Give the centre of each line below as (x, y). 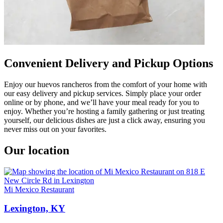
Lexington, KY (35, 209)
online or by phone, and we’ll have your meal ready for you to (102, 102)
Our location (37, 150)
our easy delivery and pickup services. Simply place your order (103, 93)
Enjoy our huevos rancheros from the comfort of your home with (106, 84)
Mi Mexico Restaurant (39, 189)
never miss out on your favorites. (55, 129)
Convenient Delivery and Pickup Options (109, 63)
